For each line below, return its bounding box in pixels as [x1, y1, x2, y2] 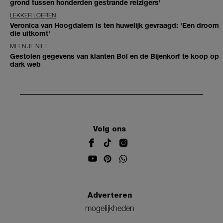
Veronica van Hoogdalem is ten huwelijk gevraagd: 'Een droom [10, 21, 219, 30]
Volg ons [93, 124, 126, 133]
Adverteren [87, 191, 132, 200]
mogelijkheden [85, 203, 134, 213]
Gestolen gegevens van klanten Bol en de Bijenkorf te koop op [10, 52, 219, 61]
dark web [10, 60, 41, 69]
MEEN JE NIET [10, 42, 48, 50]
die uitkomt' [10, 29, 50, 38]
